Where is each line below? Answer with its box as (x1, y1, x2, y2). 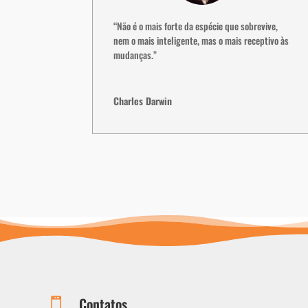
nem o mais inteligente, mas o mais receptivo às (113, 32, 289, 47)
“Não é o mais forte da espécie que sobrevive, (113, 18, 278, 33)
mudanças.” (113, 47, 157, 62)
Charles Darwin (113, 93, 173, 108)
